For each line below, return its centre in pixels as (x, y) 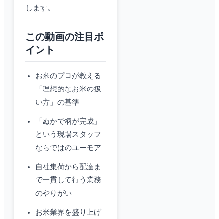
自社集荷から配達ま (68, 167)
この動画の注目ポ (65, 37)
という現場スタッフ (68, 135)
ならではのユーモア (68, 148)
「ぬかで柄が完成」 (68, 121)
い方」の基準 (57, 102)
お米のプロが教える (68, 76)
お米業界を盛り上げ (68, 212)
